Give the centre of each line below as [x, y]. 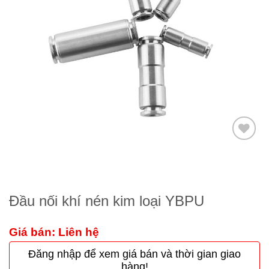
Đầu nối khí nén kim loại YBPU [107, 201]
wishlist [240, 184]
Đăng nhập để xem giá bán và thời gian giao [134, 254]
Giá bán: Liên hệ [54, 232]
